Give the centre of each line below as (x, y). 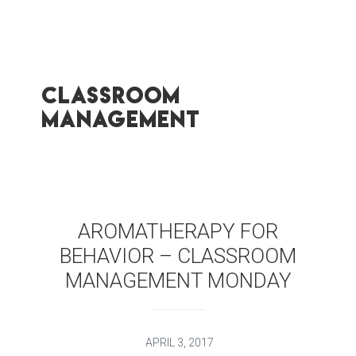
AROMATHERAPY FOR (178, 231)
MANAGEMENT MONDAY (178, 280)
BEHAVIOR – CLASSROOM (178, 255)
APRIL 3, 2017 (180, 342)
